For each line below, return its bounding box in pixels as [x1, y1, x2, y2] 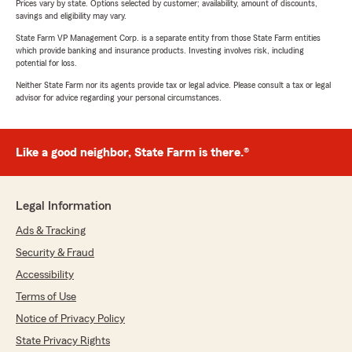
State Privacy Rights [16, 335, 110, 347]
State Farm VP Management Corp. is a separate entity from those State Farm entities [16, 33, 321, 43]
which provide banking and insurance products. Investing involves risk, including [16, 46, 304, 56]
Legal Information [16, 200, 112, 213]
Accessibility [16, 269, 74, 281]
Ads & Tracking [16, 225, 86, 237]
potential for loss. [16, 58, 77, 68]
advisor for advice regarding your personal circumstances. [16, 93, 222, 103]
